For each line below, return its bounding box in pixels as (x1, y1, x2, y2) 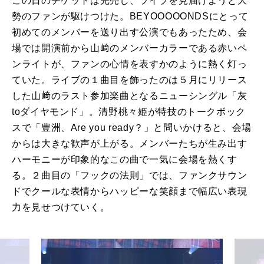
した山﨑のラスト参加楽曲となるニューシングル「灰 (12, 90, 247, 101)
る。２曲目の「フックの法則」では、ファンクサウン (12, 170, 247, 180)
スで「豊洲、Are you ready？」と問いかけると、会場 (12, 122, 252, 133)
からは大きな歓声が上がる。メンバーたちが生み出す (12, 138, 247, 148)
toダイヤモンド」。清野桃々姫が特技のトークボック (12, 106, 246, 117)
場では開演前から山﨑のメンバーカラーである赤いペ (12, 42, 247, 53)
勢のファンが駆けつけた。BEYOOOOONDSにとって (12, 11, 249, 21)
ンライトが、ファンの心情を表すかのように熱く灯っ (12, 58, 247, 69)
